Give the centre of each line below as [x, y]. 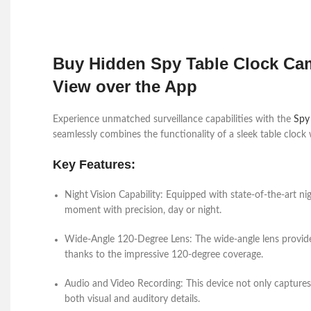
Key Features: [94, 165]
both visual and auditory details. [132, 299]
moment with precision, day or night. [143, 210]
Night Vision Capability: [114, 195]
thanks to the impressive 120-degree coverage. [164, 255]
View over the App [125, 86]
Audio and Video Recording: [125, 284]
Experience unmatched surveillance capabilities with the [173, 119]
